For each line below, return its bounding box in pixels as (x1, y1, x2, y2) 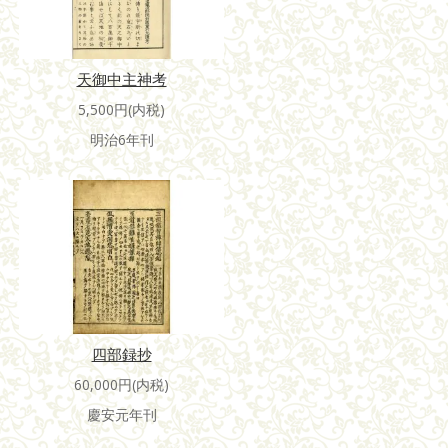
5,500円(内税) (78, 99, 165, 119)
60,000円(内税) (74, 374, 169, 394)
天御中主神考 (76, 68, 167, 89)
